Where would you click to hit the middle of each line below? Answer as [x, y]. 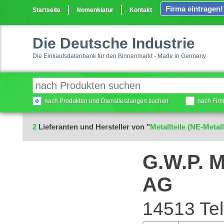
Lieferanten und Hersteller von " [93, 127]
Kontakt [141, 10]
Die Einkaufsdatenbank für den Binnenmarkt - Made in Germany [119, 56]
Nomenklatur [95, 10]
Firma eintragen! [194, 9]
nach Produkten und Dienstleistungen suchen [106, 101]
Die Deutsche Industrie [114, 43]
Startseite [46, 10]
